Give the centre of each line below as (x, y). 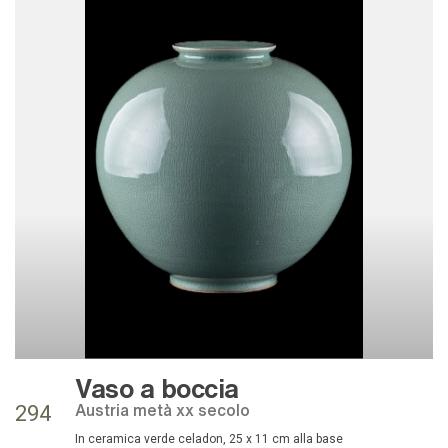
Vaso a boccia (157, 386)
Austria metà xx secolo (168, 408)
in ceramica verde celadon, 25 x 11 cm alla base (210, 439)
